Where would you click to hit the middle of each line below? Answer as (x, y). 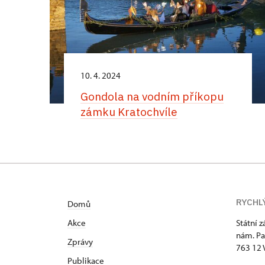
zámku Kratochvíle (129, 112)
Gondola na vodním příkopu (152, 97)
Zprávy (80, 242)
